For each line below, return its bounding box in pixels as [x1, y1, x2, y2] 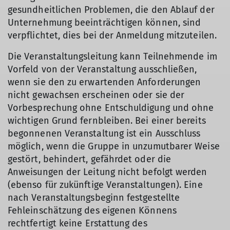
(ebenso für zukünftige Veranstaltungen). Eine [8, 179, 203, 190]
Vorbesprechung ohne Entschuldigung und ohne [8, 102, 214, 113]
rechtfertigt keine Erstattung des [8, 218, 147, 229]
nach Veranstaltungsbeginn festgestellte [8, 192, 180, 203]
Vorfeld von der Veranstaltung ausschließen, [8, 64, 197, 75]
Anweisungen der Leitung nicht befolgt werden [8, 166, 207, 178]
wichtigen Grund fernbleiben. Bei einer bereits [8, 115, 206, 126]
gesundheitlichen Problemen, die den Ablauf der [8, 4, 215, 15]
